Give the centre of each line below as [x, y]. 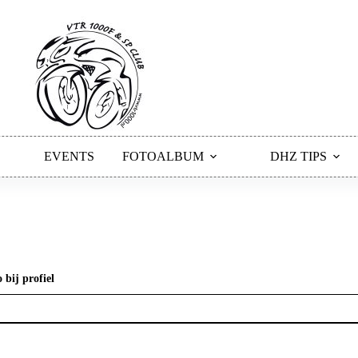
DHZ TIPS [298, 156]
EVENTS [69, 156]
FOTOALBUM [163, 156]
